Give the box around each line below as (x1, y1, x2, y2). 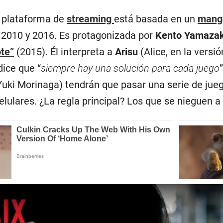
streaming (67, 13, 114, 25)
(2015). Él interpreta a (14, 46, 115, 58)
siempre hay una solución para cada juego (41, 62, 220, 74)
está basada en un (114, 13, 198, 25)
